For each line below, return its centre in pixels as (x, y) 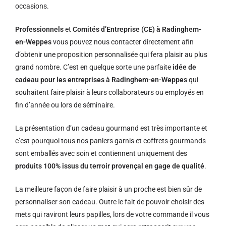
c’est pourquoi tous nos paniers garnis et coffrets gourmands (110, 141)
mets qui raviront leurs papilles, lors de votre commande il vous (112, 214)
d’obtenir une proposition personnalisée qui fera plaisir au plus (111, 54)
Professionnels (39, 29)
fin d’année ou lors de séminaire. (65, 105)
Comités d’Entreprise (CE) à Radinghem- (137, 29)
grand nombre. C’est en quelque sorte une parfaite (94, 67)
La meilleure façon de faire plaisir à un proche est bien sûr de (108, 189)
